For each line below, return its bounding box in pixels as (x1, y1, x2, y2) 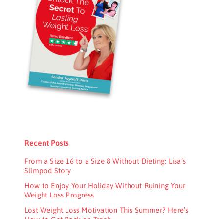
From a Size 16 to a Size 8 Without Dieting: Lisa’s (24, 156, 186, 165)
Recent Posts (24, 138, 69, 147)
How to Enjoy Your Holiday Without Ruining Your (24, 181, 186, 190)
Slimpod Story (24, 166, 71, 175)
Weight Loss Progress (24, 190, 94, 199)
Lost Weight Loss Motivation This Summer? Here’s (24, 205, 189, 214)
